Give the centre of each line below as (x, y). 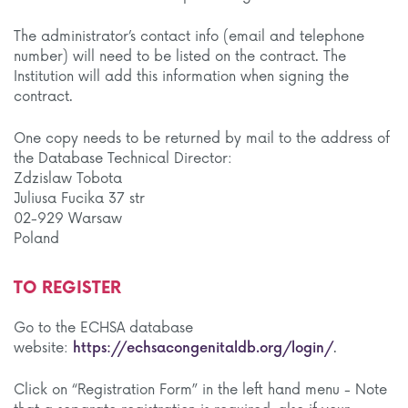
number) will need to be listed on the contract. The (180, 57)
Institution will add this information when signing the (181, 77)
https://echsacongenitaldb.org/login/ (203, 348)
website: (43, 348)
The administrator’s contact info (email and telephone (189, 37)
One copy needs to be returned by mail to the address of (202, 139)
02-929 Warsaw (68, 219)
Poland (36, 239)
